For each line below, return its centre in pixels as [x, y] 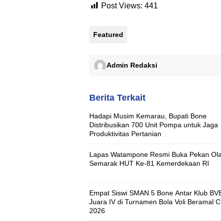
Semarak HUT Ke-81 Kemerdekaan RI [149, 164]
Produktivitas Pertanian [125, 134]
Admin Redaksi [132, 65]
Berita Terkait [117, 98]
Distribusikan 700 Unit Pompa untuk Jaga [154, 125]
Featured [108, 35]
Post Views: [122, 6]
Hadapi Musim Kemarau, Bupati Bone [148, 116]
